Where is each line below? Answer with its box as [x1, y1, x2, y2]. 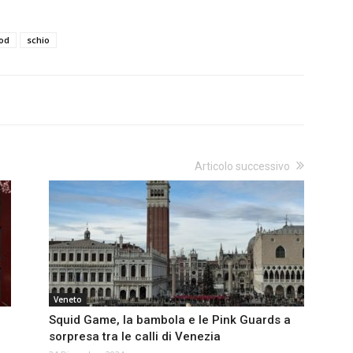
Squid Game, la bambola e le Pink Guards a [49, 313, 291, 328]
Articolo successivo [195, 160, 290, 173]
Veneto [54, 294, 82, 306]
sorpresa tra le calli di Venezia [49, 329, 221, 344]
